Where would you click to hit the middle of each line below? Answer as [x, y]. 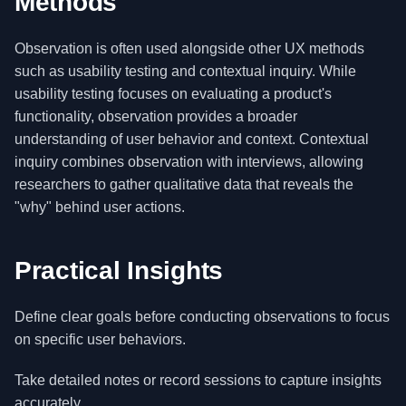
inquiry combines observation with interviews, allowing [189, 162]
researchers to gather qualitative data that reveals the [184, 184]
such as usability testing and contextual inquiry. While [185, 71]
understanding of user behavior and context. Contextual [192, 139]
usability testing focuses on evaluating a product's [173, 94]
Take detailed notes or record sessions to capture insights [198, 380]
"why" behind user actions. [100, 207]
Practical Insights [119, 271]
